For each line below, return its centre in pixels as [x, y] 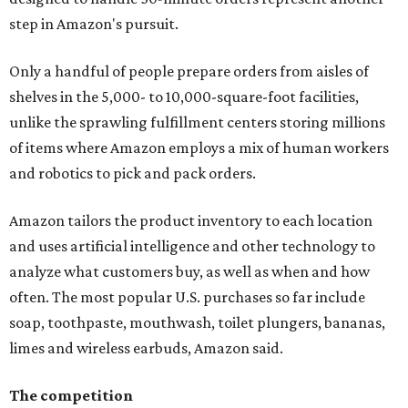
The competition [71, 395]
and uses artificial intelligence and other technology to [192, 246]
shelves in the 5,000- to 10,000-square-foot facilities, [184, 97]
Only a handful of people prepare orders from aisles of [189, 71]
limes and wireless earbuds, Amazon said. [146, 348]
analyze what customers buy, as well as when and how [189, 271]
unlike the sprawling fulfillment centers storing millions [197, 122]
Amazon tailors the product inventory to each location [191, 220]
